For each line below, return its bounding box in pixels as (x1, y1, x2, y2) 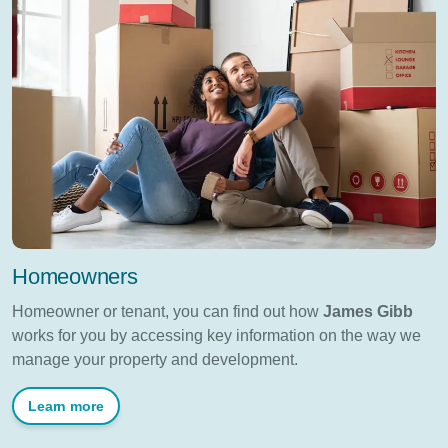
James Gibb (323, 302, 413, 320)
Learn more (28, 397, 104, 414)
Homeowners (12, 263, 138, 289)
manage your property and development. (12, 350, 298, 368)
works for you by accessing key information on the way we (12, 326, 421, 344)
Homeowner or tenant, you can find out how (12, 302, 323, 320)
